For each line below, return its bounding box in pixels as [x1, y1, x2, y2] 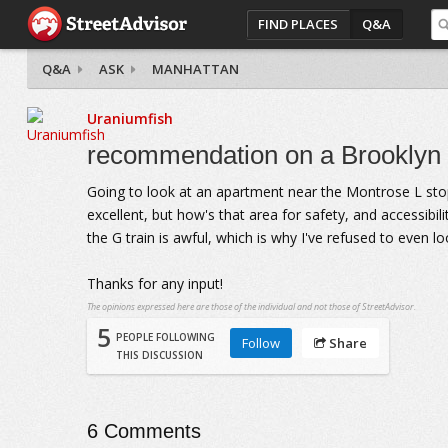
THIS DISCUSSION [115, 348, 203, 362]
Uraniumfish [86, 109, 173, 128]
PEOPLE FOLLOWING [115, 330, 215, 344]
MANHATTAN [151, 60, 239, 78]
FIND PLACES [258, 15, 339, 33]
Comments [97, 420, 201, 442]
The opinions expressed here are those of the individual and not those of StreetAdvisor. [86, 300, 416, 313]
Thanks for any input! [86, 274, 223, 293]
